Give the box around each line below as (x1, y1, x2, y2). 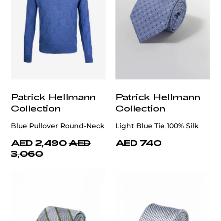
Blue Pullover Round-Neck (11, 121, 105, 131)
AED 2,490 (11, 138, 67, 148)
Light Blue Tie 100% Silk (115, 121, 199, 131)
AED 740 (115, 138, 162, 148)
